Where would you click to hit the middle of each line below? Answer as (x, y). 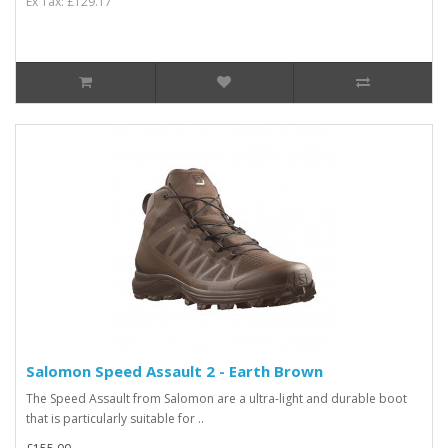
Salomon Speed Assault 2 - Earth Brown (174, 371)
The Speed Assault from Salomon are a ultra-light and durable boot (216, 398)
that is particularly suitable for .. (115, 418)
